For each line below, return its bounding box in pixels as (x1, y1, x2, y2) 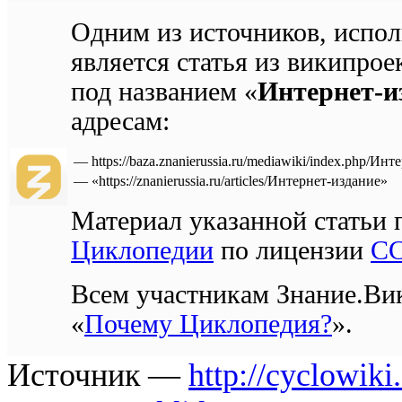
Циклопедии (71, 235, 214, 265)
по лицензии (214, 235, 371, 265)
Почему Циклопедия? (84, 309, 332, 338)
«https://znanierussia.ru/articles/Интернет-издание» (92, 172, 388, 188)
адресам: (71, 106, 170, 135)
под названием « (71, 76, 258, 106)
